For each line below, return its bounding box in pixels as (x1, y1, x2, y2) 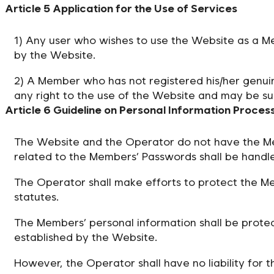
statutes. (14, 190, 59, 203)
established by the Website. (14, 230, 157, 243)
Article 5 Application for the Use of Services (5, 1, 237, 15)
